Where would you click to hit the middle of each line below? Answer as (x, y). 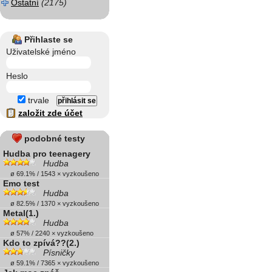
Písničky (59, 253)
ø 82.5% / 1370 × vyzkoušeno (51, 203)
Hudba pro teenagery (47, 154)
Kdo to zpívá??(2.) (41, 243)
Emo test (21, 183)
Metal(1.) (21, 213)
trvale (37, 100)
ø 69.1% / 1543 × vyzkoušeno (51, 174)
